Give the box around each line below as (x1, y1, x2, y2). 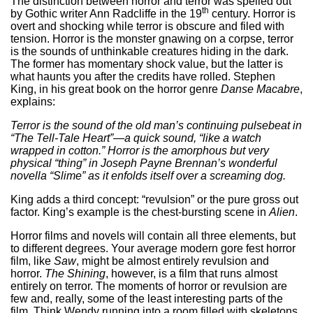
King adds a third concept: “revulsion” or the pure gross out (10, 193, 298, 205)
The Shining (45, 267, 105, 279)
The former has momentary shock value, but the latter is (10, 57, 283, 70)
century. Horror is (209, 7, 296, 20)
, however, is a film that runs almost (105, 267, 277, 279)
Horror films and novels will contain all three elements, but (10, 229, 296, 242)
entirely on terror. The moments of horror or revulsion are (10, 279, 287, 292)
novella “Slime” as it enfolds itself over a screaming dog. (10, 169, 286, 182)
